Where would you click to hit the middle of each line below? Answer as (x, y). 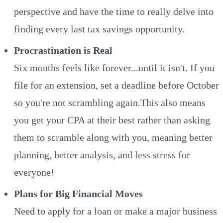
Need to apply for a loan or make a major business (115, 211)
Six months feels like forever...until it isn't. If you (114, 67)
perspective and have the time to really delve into (114, 11)
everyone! (34, 172)
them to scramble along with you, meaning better (113, 137)
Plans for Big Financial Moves (78, 193)
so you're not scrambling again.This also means (110, 102)
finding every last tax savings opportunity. (99, 29)
